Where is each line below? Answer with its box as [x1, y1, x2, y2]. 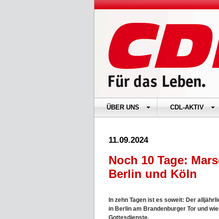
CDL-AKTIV [170, 104, 204, 111]
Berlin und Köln [109, 167, 197, 180]
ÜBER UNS [107, 104, 139, 111]
